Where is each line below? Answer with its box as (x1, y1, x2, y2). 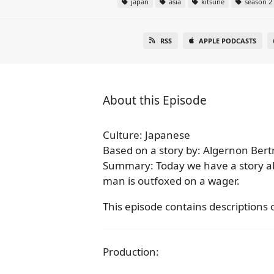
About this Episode (103, 92, 207, 108)
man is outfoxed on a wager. (103, 174, 240, 188)
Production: (103, 245, 159, 259)
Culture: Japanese (103, 128, 190, 142)
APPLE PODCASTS (199, 36, 257, 45)
